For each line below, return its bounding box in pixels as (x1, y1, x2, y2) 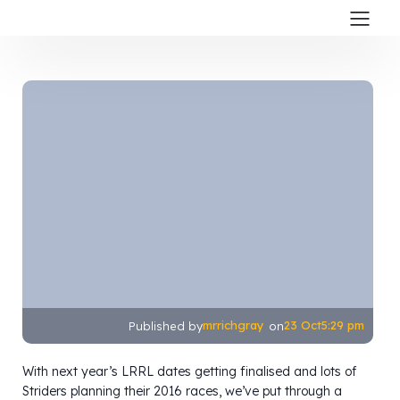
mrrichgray (203, 318, 264, 333)
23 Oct (284, 318, 321, 333)
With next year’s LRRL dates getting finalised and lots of (22, 362, 356, 379)
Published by (129, 318, 203, 333)
